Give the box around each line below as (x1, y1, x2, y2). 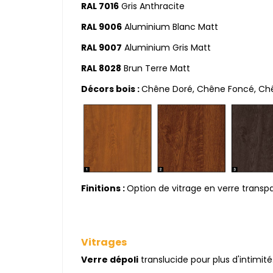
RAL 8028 (81, 62, 121, 74)
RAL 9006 (81, 21, 122, 33)
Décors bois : (81, 83, 140, 95)
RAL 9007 (81, 41, 122, 54)
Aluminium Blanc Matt (122, 21, 218, 33)
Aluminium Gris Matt (122, 41, 211, 54)
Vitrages (81, 235, 127, 250)
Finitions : (81, 182, 125, 195)
